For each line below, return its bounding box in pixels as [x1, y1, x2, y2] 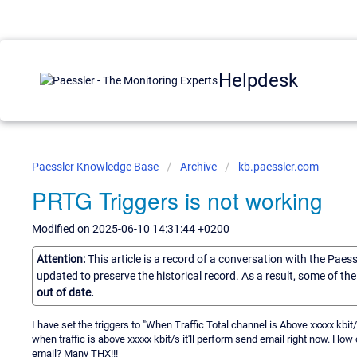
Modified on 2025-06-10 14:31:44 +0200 [32, 222, 229, 235]
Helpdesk [218, 69, 298, 92]
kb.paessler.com [238, 160, 319, 173]
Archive [180, 160, 217, 173]
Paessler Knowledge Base [32, 160, 161, 173]
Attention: [37, 252, 88, 265]
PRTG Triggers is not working [32, 184, 323, 216]
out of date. [37, 285, 94, 299]
